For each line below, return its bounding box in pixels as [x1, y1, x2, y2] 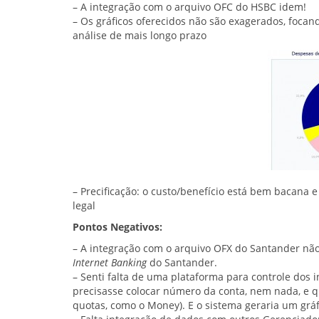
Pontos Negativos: [73, 220, 162, 234]
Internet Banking [73, 256, 147, 270]
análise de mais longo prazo [73, 28, 206, 43]
